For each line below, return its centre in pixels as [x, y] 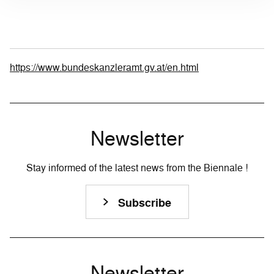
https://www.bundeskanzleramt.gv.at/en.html [104, 67]
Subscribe [144, 203]
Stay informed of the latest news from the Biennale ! [137, 168]
